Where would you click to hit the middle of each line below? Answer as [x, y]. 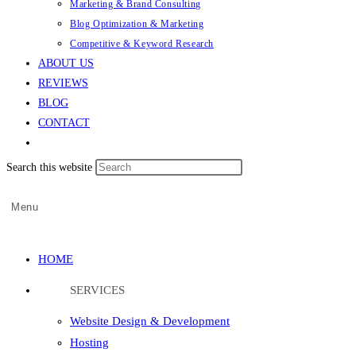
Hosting [89, 342]
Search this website [51, 167]
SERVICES [97, 290]
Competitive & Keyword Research [142, 44]
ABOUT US [66, 63]
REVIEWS [63, 83]
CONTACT [64, 123]
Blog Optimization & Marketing [137, 24]
